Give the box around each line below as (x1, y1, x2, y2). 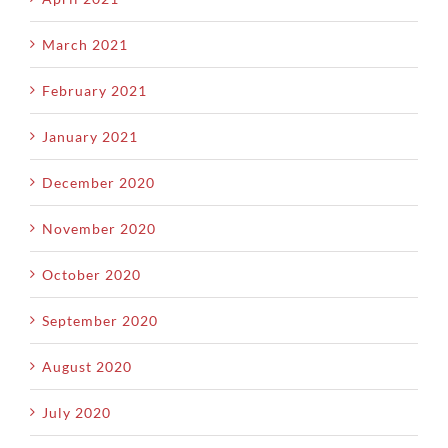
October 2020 (42, 265, 141, 283)
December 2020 (42, 173, 155, 191)
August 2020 (42, 357, 132, 375)
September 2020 (42, 311, 158, 329)
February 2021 (42, 81, 147, 99)
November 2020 (42, 219, 156, 237)
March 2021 (42, 35, 128, 53)
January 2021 (42, 127, 138, 145)
